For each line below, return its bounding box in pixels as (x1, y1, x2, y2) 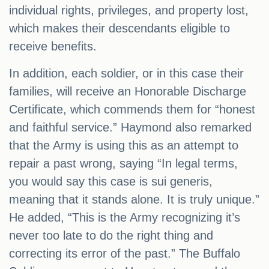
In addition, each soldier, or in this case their (9, 67, 244, 80)
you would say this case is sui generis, (9, 175, 213, 189)
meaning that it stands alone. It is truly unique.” (9, 193, 259, 207)
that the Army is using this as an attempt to (9, 139, 238, 153)
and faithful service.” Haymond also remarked (9, 121, 252, 134)
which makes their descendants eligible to (9, 22, 230, 35)
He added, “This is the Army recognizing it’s (9, 211, 240, 225)
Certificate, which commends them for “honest (9, 103, 255, 116)
